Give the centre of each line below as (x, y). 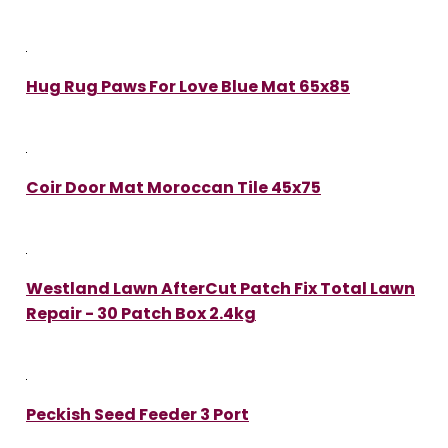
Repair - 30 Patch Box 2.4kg (141, 313)
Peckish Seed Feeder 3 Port (137, 414)
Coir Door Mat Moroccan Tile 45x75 (173, 187)
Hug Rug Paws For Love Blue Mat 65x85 (188, 86)
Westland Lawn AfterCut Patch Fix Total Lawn (220, 288)
